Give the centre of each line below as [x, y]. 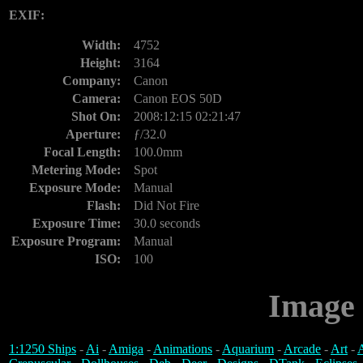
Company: [92, 81]
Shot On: [96, 116]
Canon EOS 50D [178, 98]
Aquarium [248, 349]
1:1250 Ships [43, 349]
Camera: [96, 98]
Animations [183, 349]
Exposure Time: [77, 223]
